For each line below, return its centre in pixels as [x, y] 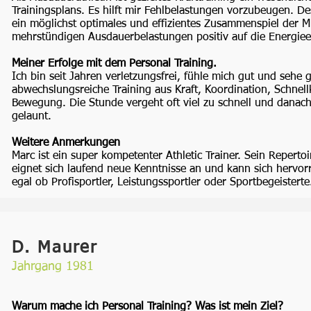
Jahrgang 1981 [53, 267]
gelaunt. [32, 117]
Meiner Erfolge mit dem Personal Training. [114, 64]
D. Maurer [55, 248]
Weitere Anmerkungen [66, 143]
